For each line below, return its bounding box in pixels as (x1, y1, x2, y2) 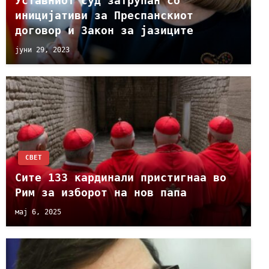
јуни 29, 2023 (15, 45, 70, 54)
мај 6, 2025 (15, 207, 61, 216)
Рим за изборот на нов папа (15, 186, 187, 199)
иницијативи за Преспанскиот (15, 9, 193, 22)
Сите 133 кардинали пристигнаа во (15, 171, 226, 184)
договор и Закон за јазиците (15, 24, 193, 37)
